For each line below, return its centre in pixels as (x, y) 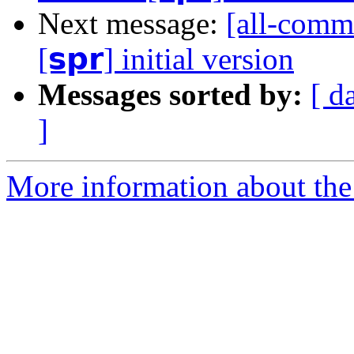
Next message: (132, 24)
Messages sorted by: (170, 95)
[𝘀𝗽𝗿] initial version (166, 59)
